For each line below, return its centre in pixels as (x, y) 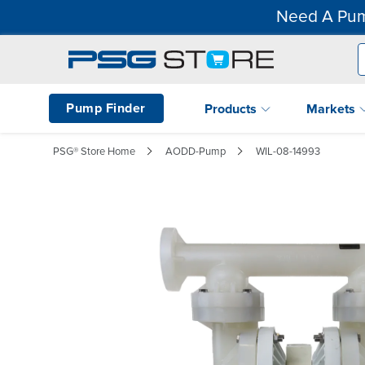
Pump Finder (106, 108)
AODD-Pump (196, 151)
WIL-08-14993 (288, 151)
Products (232, 109)
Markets (332, 109)
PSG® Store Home (94, 151)
